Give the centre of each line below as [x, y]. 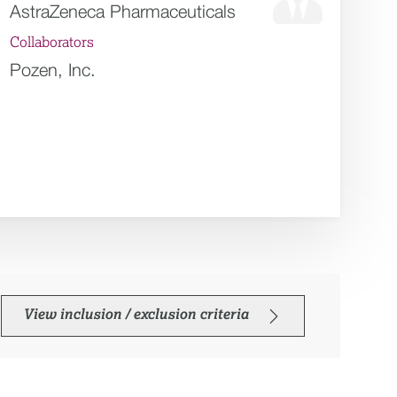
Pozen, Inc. [53, 70]
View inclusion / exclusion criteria [136, 315]
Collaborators [52, 43]
